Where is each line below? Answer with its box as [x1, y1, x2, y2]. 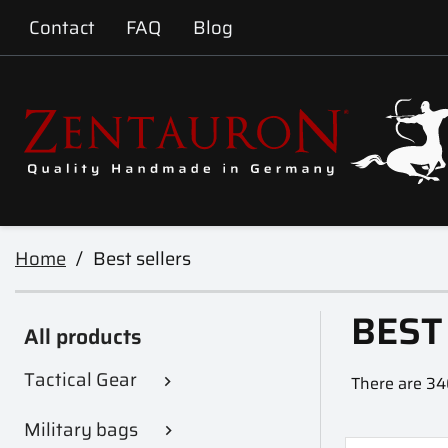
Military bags [24, 414, 139, 444]
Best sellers [92, 243, 191, 273]
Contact [28, 12, 95, 42]
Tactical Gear [24, 365, 138, 395]
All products [24, 319, 143, 353]
